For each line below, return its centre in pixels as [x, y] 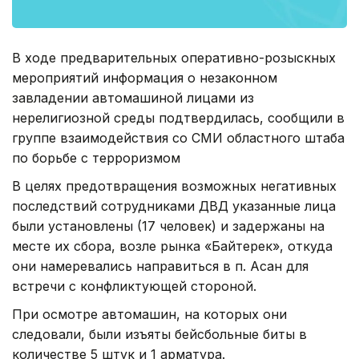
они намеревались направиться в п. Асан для [160, 266]
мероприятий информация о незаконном [145, 77]
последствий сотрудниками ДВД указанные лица [174, 206]
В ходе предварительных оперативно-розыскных [174, 57]
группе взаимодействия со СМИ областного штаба [178, 137]
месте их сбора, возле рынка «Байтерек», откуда [172, 246]
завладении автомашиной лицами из [133, 97]
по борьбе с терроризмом [96, 157]
